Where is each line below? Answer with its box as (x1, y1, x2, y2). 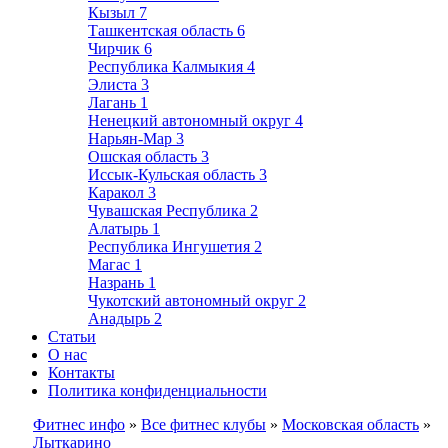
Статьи (48, 328, 96, 345)
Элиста (88, 76, 141, 93)
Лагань (88, 94, 140, 111)
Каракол (88, 184, 148, 201)
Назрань (88, 274, 148, 291)
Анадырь (88, 310, 154, 327)
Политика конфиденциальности (48, 382, 267, 399)
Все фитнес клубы (141, 416, 266, 433)
